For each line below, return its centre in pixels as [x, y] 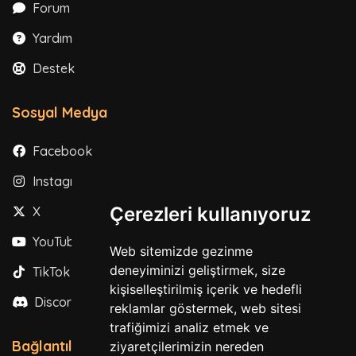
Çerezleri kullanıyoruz [210, 214]
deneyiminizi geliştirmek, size [197, 270]
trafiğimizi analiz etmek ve [189, 327]
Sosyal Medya [60, 112]
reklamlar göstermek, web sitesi [205, 308]
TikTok [50, 271]
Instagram [61, 181]
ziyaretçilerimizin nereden [186, 346]
